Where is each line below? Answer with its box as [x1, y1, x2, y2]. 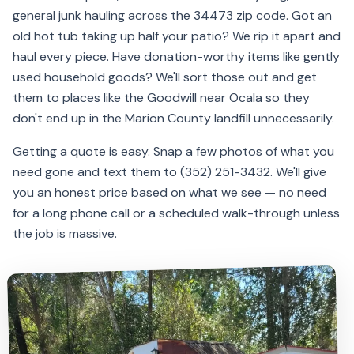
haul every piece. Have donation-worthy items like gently [13, 48, 340, 65]
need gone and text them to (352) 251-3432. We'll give [13, 164, 326, 180]
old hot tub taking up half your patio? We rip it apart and [13, 28, 341, 44]
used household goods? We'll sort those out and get [13, 69, 317, 85]
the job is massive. [13, 225, 117, 242]
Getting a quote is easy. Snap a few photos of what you [13, 143, 334, 160]
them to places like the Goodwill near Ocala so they [13, 89, 310, 106]
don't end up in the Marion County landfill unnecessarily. [13, 110, 334, 126]
